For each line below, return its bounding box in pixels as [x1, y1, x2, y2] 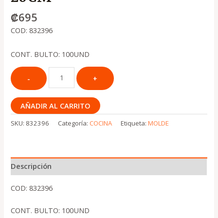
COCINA [90, 118, 112, 127]
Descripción [11, 161, 52, 171]
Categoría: [58, 118, 90, 127]
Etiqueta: [121, 118, 148, 127]
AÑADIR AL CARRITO [20, 101, 91, 110]
